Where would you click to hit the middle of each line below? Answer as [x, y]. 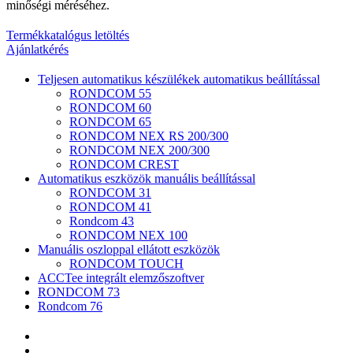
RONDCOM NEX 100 [128, 235]
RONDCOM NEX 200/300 [139, 150]
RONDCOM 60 [110, 107]
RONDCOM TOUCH [126, 263]
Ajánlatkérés [37, 49]
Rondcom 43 [102, 221]
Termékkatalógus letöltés [68, 35]
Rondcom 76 [70, 306]
